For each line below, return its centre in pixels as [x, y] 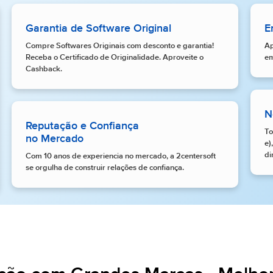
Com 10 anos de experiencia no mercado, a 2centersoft [120, 157]
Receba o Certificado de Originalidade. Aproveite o [114, 58]
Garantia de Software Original [98, 29]
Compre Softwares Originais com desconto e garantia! [119, 46]
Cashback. [44, 69]
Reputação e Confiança [82, 126]
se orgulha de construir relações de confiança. [105, 168]
